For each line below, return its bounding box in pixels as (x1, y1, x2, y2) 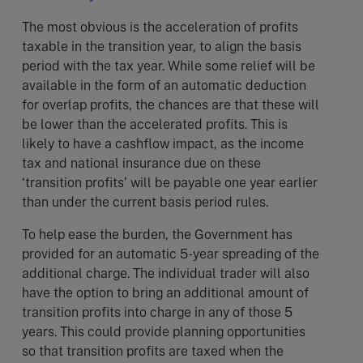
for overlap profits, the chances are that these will (22, 96, 319, 113)
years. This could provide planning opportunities (22, 323, 305, 340)
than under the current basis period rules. (22, 194, 268, 210)
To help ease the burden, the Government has (22, 226, 293, 242)
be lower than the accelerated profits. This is (22, 116, 288, 132)
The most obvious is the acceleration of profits (22, 19, 298, 35)
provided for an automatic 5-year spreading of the (22, 246, 319, 262)
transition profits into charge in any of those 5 (22, 304, 293, 320)
